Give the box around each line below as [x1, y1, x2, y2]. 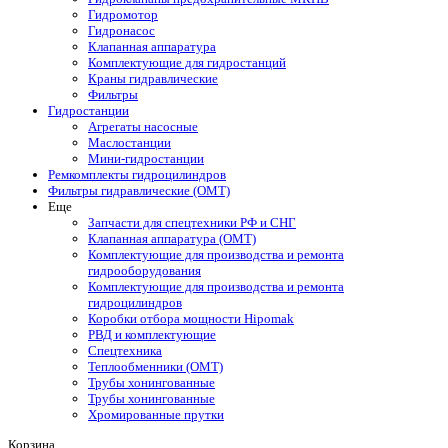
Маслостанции [88, 135, 171, 151]
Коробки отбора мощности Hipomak [88, 311, 294, 327]
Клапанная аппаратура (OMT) [88, 231, 256, 247]
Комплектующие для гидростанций [88, 55, 286, 71]
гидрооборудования [88, 263, 201, 279]
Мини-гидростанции [88, 151, 204, 167]
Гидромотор [88, 7, 158, 23]
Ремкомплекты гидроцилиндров [48, 167, 226, 183]
